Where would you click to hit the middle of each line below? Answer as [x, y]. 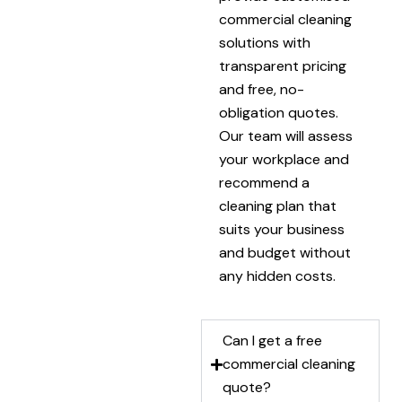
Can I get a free [272, 341]
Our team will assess [286, 136]
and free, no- [262, 89]
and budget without [285, 253]
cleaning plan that [278, 206]
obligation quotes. [279, 113]
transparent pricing [283, 66]
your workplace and [284, 159]
